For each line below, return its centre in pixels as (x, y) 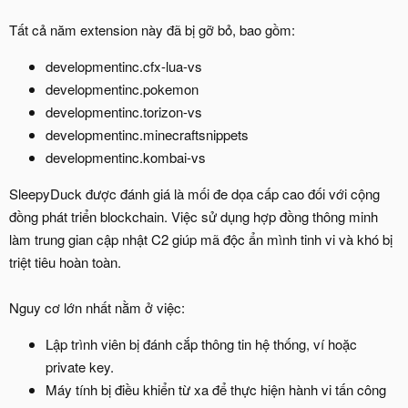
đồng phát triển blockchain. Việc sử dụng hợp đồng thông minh (194, 216)
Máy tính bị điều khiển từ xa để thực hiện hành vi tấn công (216, 389)
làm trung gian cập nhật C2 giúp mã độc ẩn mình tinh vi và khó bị (201, 239)
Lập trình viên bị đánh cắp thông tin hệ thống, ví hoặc (201, 343)
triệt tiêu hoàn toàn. (65, 261)
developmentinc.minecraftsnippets (147, 134)
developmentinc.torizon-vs (124, 111)
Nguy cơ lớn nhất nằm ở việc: (97, 307)
